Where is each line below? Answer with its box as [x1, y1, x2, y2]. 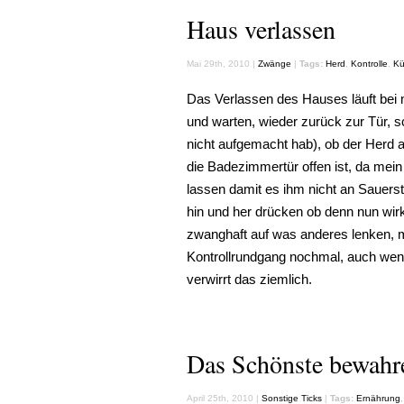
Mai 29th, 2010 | [187, 59, 258, 69]
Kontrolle [351, 59, 388, 69]
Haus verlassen [187, 12, 335, 46]
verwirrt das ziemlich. [187, 271, 312, 287]
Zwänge [258, 59, 291, 69]
